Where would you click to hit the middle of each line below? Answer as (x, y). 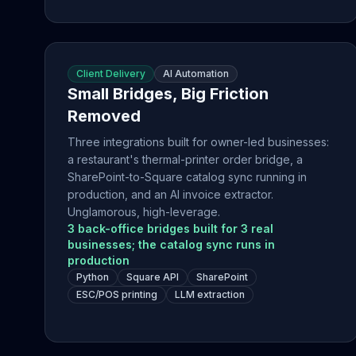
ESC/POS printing (117, 294)
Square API (153, 277)
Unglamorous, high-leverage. (144, 212)
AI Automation (196, 74)
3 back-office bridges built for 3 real (170, 228)
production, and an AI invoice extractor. (170, 194)
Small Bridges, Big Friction (168, 94)
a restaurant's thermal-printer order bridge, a (185, 159)
